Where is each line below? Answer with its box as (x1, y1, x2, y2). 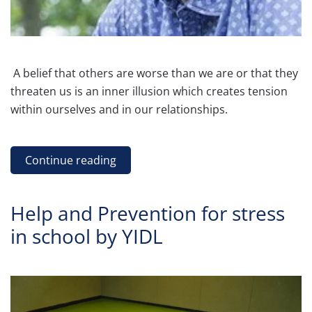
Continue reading (25, 152, 116, 168)
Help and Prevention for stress (10, 199, 285, 226)
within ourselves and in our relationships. (10, 101, 231, 117)
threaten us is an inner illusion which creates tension (10, 83, 288, 99)
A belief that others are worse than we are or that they (10, 65, 298, 81)
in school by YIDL (10, 222, 163, 249)
